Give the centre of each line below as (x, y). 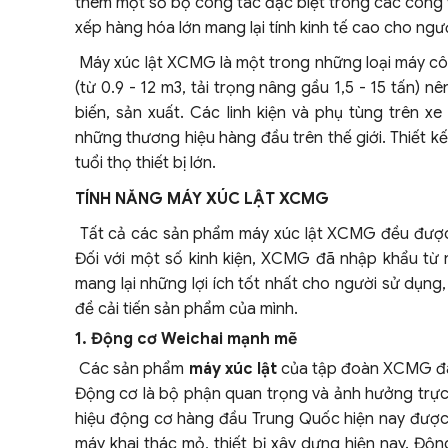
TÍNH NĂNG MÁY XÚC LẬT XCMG (202, 199)
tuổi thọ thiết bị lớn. (147, 163)
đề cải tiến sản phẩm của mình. (186, 309)
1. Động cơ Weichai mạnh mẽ (186, 339)
